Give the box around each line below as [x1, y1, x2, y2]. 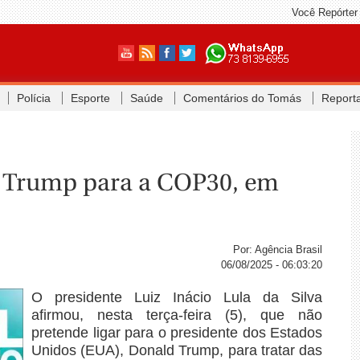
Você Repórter [291, 6, 358, 18]
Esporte [70, 92, 110, 104]
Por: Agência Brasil [233, 243, 323, 256]
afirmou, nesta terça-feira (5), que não [31, 306, 323, 323]
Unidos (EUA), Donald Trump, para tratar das [31, 342, 323, 358]
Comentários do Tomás [182, 92, 301, 104]
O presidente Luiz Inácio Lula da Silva [31, 288, 323, 305]
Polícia [16, 92, 51, 104]
